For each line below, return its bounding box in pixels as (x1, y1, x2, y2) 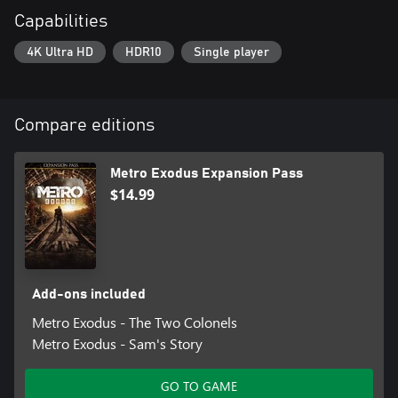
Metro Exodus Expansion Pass (110, 166, 303, 181)
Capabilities (14, 12, 107, 30)
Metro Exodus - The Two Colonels (31, 313, 237, 332)
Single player (194, 45, 269, 59)
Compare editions (14, 116, 155, 135)
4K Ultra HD (27, 45, 93, 59)
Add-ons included (31, 287, 146, 302)
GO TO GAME (161, 378, 237, 395)
